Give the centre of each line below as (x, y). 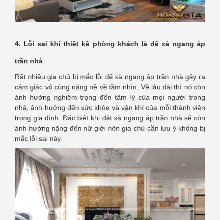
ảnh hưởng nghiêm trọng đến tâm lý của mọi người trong (110, 97)
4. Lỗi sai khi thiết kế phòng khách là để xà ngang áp (110, 43)
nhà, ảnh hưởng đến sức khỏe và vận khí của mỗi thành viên (110, 107)
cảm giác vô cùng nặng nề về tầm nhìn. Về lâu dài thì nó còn (110, 87)
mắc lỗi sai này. (39, 138)
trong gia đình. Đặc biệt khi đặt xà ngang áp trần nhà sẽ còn (110, 118)
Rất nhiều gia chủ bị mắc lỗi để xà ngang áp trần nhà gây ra (110, 76)
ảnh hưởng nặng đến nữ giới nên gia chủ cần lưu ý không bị (110, 128)
